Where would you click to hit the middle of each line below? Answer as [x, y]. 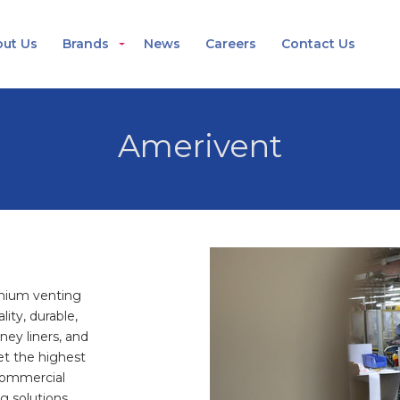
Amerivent [200, 146]
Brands [85, 43]
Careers [230, 43]
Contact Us [318, 43]
